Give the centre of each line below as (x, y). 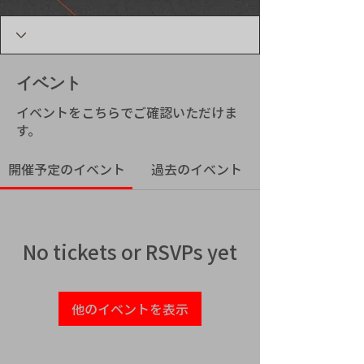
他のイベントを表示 (130, 309)
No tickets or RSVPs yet (130, 252)
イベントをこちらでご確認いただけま (127, 112)
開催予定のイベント (66, 169)
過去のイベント (196, 169)
